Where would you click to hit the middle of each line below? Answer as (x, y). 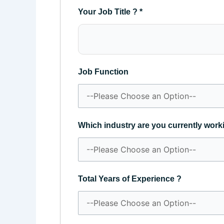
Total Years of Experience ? (130, 178)
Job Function (103, 71)
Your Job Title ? (109, 11)
